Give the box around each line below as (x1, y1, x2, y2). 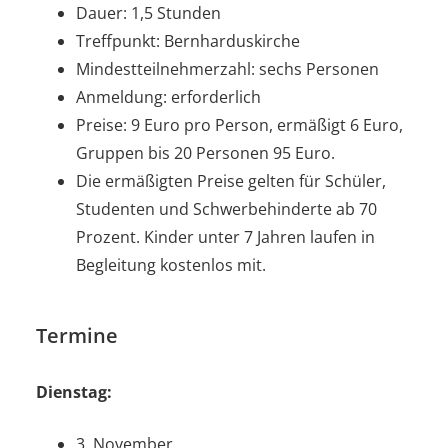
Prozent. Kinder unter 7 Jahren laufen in (76, 225, 375, 248)
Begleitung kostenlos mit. (76, 253, 270, 276)
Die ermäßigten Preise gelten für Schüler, (76, 169, 386, 192)
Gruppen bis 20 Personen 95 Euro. (76, 141, 335, 164)
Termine (36, 321, 118, 349)
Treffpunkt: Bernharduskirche (76, 29, 300, 52)
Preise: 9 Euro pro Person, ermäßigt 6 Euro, (76, 113, 403, 136)
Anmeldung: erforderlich (76, 85, 261, 108)
